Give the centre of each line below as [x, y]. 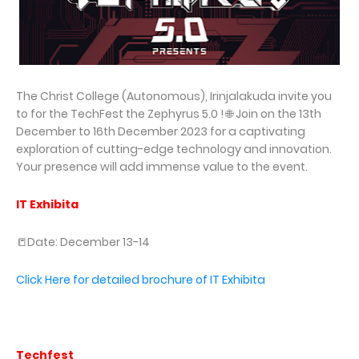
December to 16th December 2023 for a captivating [161, 132]
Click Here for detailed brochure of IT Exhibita [141, 280]
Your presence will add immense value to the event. [162, 167]
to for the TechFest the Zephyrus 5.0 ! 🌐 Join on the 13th [169, 114]
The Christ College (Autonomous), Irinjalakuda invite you [174, 97]
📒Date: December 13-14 [84, 242]
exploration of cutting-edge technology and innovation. [174, 149]
